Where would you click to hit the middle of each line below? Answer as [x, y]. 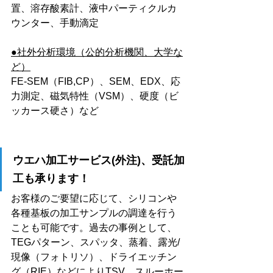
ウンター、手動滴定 [55, 23]
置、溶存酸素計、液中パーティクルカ [94, 8]
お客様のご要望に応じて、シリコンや [94, 198]
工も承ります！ [51, 178]
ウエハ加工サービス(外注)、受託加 [99, 160]
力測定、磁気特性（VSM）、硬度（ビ [95, 96]
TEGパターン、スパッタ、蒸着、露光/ [95, 242]
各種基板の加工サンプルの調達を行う [94, 213]
